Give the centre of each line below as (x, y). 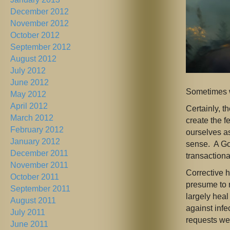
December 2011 (39, 154)
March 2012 (32, 118)
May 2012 (28, 94)
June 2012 (30, 83)
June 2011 (29, 224)
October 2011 (35, 177)
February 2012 (37, 130)
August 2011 (33, 201)
